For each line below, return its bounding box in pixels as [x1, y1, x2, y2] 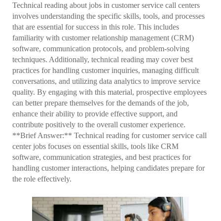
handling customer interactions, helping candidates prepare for [12, 163, 205, 172]
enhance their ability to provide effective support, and [12, 109, 178, 118]
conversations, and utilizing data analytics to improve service [12, 76, 200, 85]
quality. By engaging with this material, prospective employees [12, 87, 207, 96]
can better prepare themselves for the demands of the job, [12, 98, 189, 107]
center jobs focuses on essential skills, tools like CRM [12, 142, 179, 150]
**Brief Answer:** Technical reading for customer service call [12, 131, 207, 140]
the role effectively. [12, 174, 72, 183]
